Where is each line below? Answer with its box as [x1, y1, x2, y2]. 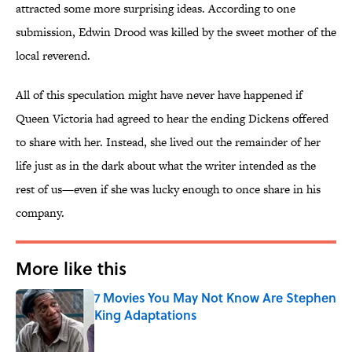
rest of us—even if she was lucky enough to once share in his [16, 181, 321, 198]
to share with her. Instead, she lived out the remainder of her [16, 134, 321, 151]
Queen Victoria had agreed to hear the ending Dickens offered [16, 110, 328, 127]
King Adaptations [94, 306, 196, 324]
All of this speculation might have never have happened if [16, 86, 302, 104]
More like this [16, 255, 126, 281]
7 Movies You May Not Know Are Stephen [94, 288, 336, 307]
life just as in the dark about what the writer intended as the [16, 157, 316, 174]
